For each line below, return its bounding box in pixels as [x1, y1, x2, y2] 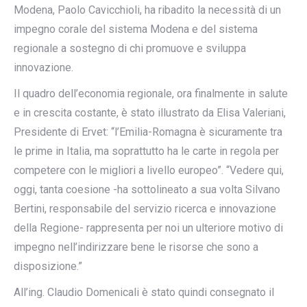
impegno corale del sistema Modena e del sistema [14, 23, 258, 36]
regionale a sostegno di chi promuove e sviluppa [14, 42, 246, 55]
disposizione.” [14, 260, 82, 273]
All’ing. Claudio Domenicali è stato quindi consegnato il [14, 286, 274, 299]
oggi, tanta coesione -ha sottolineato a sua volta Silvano [14, 183, 280, 196]
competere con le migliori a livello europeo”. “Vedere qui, [14, 164, 284, 177]
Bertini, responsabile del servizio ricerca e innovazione [14, 202, 276, 215]
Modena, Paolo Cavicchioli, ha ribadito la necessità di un [14, 3, 281, 16]
